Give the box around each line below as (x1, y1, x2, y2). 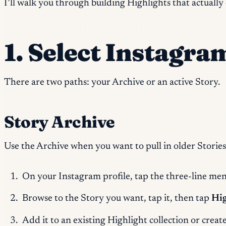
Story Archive (4, 111, 115, 132)
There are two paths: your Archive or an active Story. (4, 77, 220, 87)
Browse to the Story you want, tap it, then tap (22, 194, 211, 204)
